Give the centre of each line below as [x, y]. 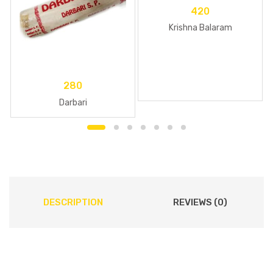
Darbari [73, 102]
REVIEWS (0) [200, 202]
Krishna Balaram [200, 28]
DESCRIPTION [73, 202]
